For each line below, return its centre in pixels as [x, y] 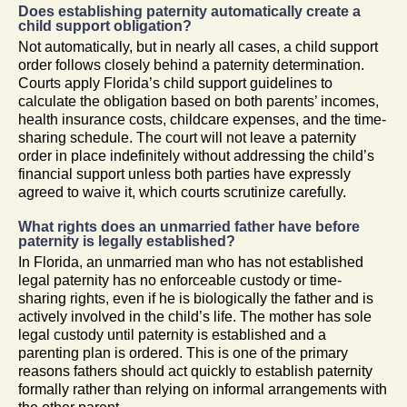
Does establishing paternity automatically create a [189, 11]
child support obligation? [105, 25]
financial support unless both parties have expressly [184, 174]
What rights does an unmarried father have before [189, 226]
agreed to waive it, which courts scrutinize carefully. [182, 192]
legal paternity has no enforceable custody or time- [180, 280]
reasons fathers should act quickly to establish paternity [195, 371]
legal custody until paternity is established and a [172, 334]
